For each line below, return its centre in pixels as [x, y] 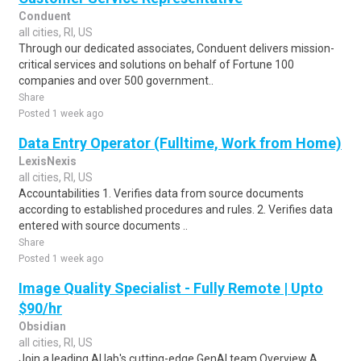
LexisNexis [48, 161]
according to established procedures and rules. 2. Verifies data [176, 210]
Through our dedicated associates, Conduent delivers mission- [176, 48]
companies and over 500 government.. [116, 81]
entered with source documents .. [103, 226]
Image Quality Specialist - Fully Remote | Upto [171, 288]
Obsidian [42, 326]
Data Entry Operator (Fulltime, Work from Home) [180, 143]
